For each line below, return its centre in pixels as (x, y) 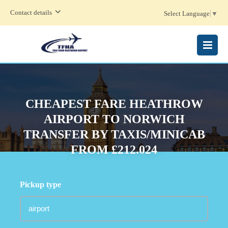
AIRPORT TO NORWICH (114, 119)
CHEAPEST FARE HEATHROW (114, 104)
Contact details (31, 12)
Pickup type (40, 184)
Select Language (187, 13)
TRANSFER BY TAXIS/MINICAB (114, 134)
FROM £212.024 (114, 149)
